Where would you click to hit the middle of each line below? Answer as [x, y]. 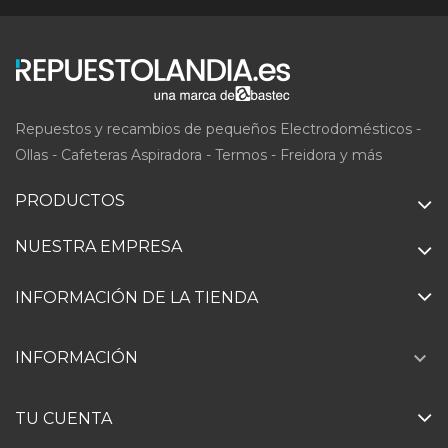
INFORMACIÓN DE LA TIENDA [136, 297]
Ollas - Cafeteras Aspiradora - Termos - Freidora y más [198, 154]
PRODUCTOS [70, 200]
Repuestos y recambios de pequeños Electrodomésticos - [218, 128]
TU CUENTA [63, 419]
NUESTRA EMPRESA [98, 246]
